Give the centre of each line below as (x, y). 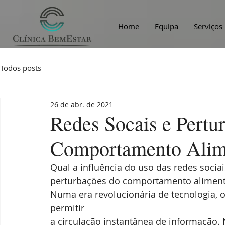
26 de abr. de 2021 (82, 104)
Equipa (166, 26)
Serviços (208, 26)
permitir (67, 208)
